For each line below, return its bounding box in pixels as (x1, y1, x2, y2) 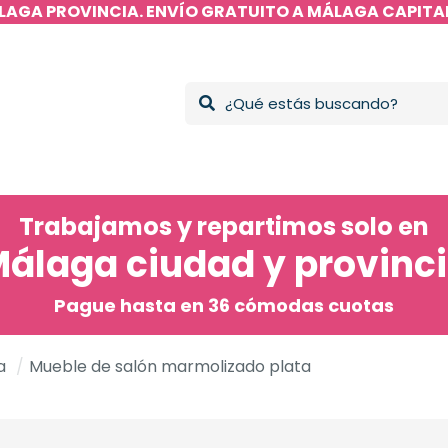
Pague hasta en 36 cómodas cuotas (54, 293, 394, 319)
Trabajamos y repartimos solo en (19, 210, 429, 244)
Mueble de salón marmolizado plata (29, 355, 311, 379)
